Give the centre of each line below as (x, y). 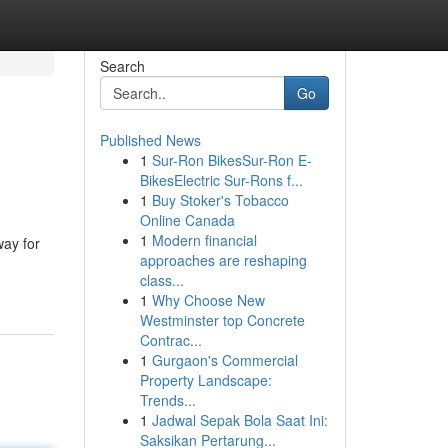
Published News (150, 140)
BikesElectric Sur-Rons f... (221, 180)
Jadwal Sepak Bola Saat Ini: (239, 420)
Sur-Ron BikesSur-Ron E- (231, 160)
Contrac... (170, 340)
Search (122, 66)
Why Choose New (208, 300)
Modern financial (204, 240)
